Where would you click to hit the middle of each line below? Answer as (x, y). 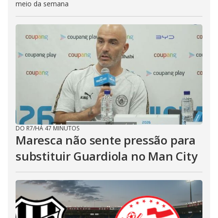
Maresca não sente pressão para (106, 140)
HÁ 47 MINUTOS (57, 128)
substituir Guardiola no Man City (107, 156)
